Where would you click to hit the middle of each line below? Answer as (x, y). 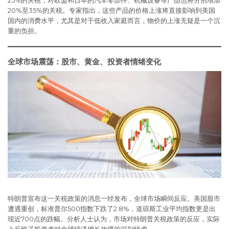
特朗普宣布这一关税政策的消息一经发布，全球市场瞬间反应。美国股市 (114, 199)
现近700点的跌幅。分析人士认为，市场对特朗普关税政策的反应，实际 (114, 219)
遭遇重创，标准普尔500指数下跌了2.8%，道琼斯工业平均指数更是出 (112, 209)
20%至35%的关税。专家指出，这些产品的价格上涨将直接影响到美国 (111, 10)
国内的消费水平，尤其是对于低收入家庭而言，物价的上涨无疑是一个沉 (114, 21)
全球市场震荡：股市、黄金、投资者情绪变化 (84, 62)
